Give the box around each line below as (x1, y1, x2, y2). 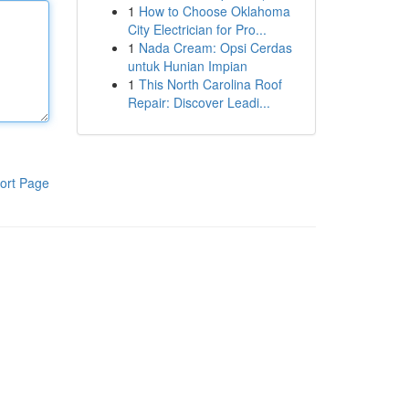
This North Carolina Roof (138, 75, 282, 93)
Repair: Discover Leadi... (127, 93, 270, 111)
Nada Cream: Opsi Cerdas (138, 38, 292, 57)
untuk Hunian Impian (127, 57, 247, 75)
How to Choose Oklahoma (138, 2, 290, 20)
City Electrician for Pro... (127, 20, 267, 38)
